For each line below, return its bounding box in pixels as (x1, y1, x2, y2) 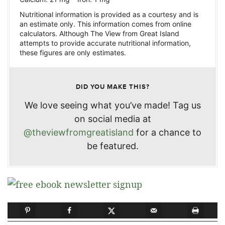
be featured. (86, 141, 139, 152)
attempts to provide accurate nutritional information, (20, 39, 191, 48)
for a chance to (134, 127, 201, 138)
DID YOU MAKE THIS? (75, 82, 150, 92)
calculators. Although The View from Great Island (20, 29, 179, 38)
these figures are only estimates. (20, 48, 126, 57)
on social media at (74, 114, 151, 125)
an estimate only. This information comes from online (20, 20, 191, 29)
